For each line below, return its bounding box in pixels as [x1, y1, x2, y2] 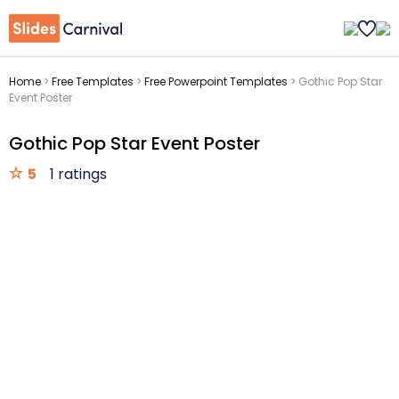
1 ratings [50, 164, 107, 184]
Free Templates [52, 74, 134, 89]
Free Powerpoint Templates [144, 74, 288, 89]
